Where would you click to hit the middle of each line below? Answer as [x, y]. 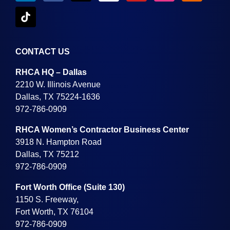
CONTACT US [43, 52]
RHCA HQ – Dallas [51, 72]
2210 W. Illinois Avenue [58, 85]
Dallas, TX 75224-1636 [58, 97]
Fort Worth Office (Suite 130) [70, 187]
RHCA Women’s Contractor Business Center [102, 130]
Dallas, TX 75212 [47, 155]
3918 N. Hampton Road [59, 142]
